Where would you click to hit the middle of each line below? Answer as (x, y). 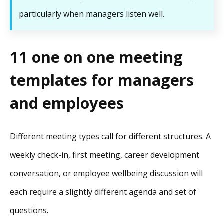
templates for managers (102, 80)
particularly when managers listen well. (91, 14)
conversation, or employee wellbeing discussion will (106, 173)
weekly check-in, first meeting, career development (105, 155)
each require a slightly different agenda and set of (103, 192)
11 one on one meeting (96, 57)
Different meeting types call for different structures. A (110, 136)
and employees (67, 103)
